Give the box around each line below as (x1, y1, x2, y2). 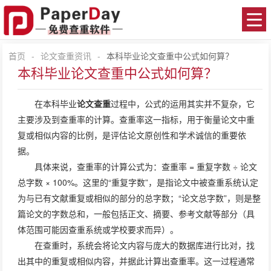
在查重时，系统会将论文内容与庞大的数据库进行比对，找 (34, 239, 255, 251)
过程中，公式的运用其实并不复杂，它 (111, 97, 255, 109)
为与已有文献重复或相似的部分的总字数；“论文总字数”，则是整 (18, 192, 261, 204)
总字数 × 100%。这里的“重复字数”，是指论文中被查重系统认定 (18, 176, 259, 188)
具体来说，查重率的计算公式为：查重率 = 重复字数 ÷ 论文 (34, 160, 258, 172)
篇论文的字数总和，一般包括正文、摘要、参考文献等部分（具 (18, 207, 255, 220)
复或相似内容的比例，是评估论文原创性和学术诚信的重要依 (18, 129, 247, 141)
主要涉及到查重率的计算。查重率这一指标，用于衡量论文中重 (18, 113, 255, 125)
